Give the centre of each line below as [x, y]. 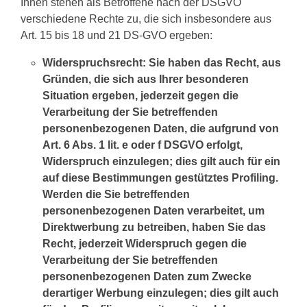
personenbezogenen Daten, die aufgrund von [161, 128]
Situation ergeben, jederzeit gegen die [140, 96]
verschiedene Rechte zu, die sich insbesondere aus [146, 19]
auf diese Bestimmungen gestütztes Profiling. [160, 178]
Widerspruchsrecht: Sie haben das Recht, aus [162, 63]
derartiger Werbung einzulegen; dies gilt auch [161, 293]
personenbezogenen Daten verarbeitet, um [153, 211]
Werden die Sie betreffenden [116, 194]
